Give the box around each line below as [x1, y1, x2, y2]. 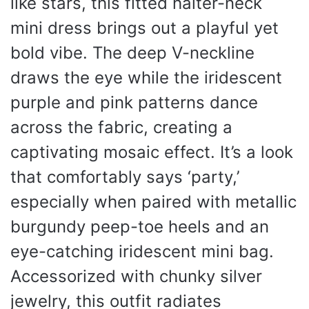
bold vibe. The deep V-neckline [10, 42, 255, 63]
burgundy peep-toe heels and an [10, 216, 269, 237]
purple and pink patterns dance [10, 92, 258, 112]
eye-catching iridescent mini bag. [10, 241, 274, 261]
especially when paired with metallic [10, 191, 297, 212]
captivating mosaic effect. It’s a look [10, 141, 293, 162]
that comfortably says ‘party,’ [10, 166, 239, 187]
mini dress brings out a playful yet [10, 17, 279, 38]
